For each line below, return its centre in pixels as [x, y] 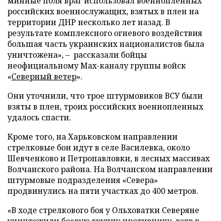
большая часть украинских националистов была [106, 44]
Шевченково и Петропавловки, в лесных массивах [109, 158]
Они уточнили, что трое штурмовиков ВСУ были [105, 95]
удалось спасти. [39, 117]
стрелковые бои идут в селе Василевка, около [99, 147]
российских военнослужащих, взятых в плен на [103, 11]
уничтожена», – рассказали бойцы [77, 55]
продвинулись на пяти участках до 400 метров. [103, 191]
